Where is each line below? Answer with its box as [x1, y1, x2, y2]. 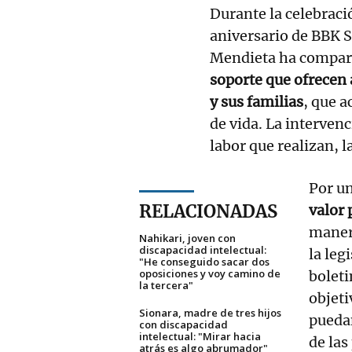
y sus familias [210, 92, 303, 111]
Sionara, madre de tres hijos [139, 305, 281, 320]
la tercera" [139, 277, 193, 292]
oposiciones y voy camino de [139, 266, 280, 280]
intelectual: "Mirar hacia [139, 328, 261, 343]
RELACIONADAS [139, 200, 277, 222]
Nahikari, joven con [139, 230, 236, 245]
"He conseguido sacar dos [139, 254, 269, 269]
